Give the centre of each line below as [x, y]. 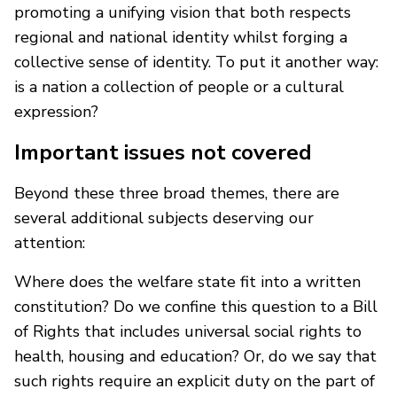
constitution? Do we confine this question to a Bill [196, 306]
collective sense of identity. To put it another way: [196, 62]
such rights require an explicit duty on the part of [195, 381]
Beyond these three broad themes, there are [177, 193]
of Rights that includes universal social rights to [188, 331]
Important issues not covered [163, 152]
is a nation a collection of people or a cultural [179, 86]
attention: [50, 242]
